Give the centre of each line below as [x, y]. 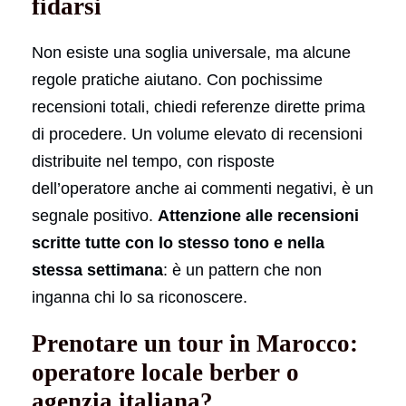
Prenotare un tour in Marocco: [195, 343]
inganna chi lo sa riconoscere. [140, 297]
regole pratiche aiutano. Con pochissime [177, 79]
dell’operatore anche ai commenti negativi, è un [203, 188]
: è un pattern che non [242, 270]
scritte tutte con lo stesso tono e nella [178, 242]
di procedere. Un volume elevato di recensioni [197, 134]
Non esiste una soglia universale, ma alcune [191, 52]
